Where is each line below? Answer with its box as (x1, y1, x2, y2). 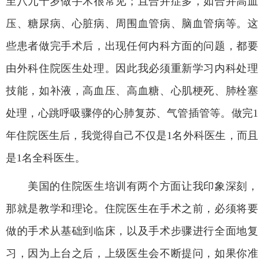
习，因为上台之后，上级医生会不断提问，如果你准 (6, 247, 258, 259)
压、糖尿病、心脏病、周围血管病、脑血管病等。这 (6, 17, 258, 29)
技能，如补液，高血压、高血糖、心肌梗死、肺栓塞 (6, 84, 258, 97)
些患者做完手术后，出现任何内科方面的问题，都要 (6, 39, 258, 52)
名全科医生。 (22, 151, 85, 164)
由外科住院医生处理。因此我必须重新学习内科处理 (6, 62, 258, 74)
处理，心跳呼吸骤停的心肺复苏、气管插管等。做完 (6, 107, 253, 119)
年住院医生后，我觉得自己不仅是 (6, 129, 167, 141)
